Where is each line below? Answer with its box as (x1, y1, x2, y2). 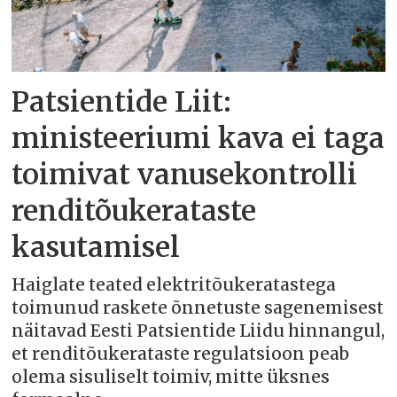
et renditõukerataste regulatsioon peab (12, 344, 350, 365)
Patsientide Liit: (12, 84, 232, 121)
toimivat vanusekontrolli (12, 157, 358, 193)
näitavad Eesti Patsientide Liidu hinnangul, (12, 321, 385, 342)
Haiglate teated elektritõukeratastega (12, 275, 337, 296)
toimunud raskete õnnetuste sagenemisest (12, 298, 385, 319)
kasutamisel (12, 230, 181, 266)
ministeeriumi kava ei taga (12, 121, 385, 157)
